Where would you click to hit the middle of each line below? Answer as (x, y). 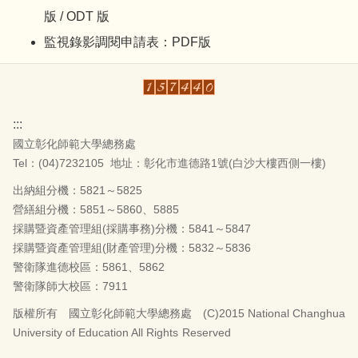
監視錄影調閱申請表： (108, 42)
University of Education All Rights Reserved (122, 333)
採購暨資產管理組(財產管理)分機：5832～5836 (132, 248)
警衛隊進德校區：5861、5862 (89, 267)
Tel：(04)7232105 (62, 163)
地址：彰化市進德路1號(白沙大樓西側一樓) (218, 163)
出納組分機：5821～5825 (78, 191)
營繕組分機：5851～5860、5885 (96, 210)
